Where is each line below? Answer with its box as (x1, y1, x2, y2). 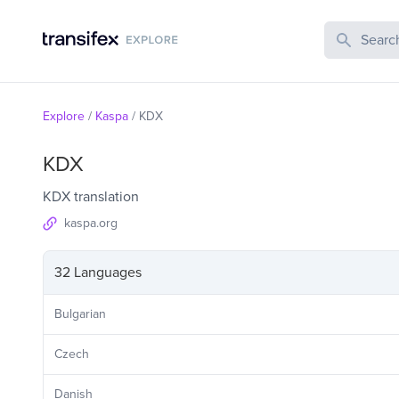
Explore (43, 109, 85, 124)
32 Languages (54, 264, 142, 281)
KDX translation (43, 188, 139, 206)
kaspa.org (64, 216, 118, 231)
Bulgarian (54, 306, 106, 322)
